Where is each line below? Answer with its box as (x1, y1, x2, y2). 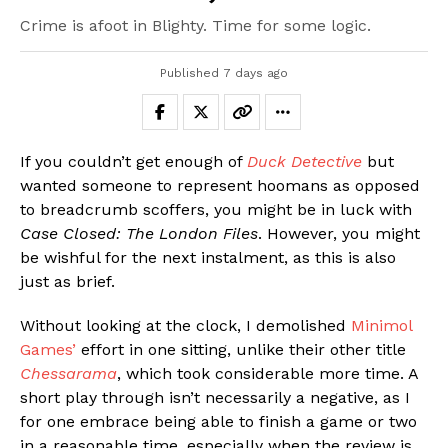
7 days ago (224, 66, 288, 81)
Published (160, 66, 219, 81)
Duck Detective (247, 152, 362, 172)
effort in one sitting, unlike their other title (76, 340, 406, 360)
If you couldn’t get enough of (20, 152, 247, 172)
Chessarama (20, 364, 117, 384)
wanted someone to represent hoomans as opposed (20, 176, 420, 196)
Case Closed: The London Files (20, 224, 258, 244)
